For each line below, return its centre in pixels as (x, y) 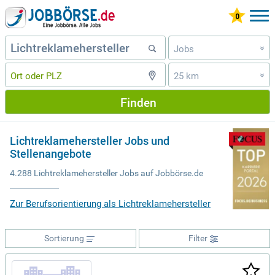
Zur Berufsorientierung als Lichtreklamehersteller (110, 204)
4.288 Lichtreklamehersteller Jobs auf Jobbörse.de (107, 173)
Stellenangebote (51, 153)
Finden (138, 102)
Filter (198, 238)
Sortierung (64, 238)
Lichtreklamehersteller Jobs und (90, 141)
